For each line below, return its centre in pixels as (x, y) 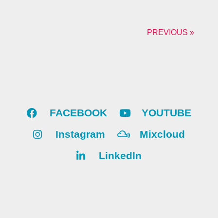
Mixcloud (163, 134)
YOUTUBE (166, 113)
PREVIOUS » (171, 33)
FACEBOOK (78, 113)
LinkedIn (120, 156)
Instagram (80, 134)
